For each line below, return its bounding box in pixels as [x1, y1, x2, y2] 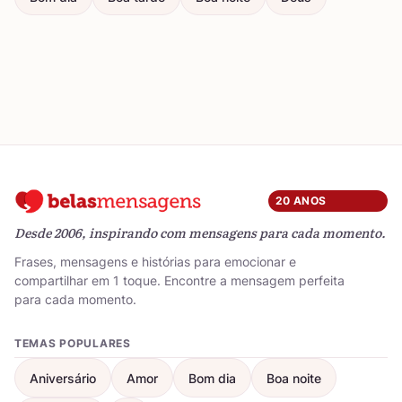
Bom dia [188, 370, 236, 386]
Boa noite [267, 370, 321, 386]
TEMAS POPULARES [14, 336, 131, 350]
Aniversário [30, 370, 96, 386]
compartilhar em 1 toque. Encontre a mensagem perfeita [14, 273, 345, 288]
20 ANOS [275, 194, 327, 207]
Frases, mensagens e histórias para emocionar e [14, 254, 296, 269]
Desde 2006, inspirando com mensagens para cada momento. [14, 223, 386, 241]
